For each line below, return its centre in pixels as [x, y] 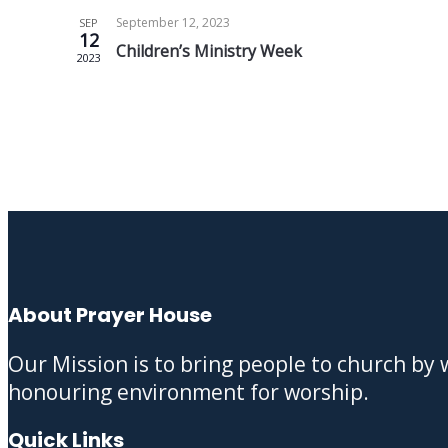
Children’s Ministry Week [208, 51]
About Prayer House [110, 315]
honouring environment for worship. [188, 392]
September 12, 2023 [172, 22]
